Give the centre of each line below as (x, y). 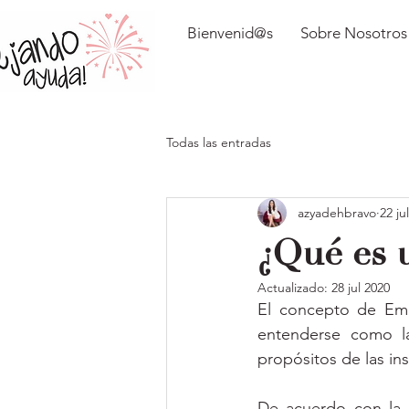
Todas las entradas (219, 142)
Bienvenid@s (230, 33)
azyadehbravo (337, 212)
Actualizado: (294, 288)
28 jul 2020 (361, 288)
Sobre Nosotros (354, 33)
